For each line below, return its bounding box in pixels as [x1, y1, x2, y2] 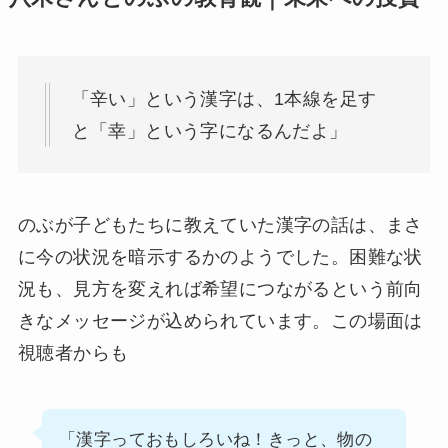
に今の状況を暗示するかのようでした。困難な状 [17, 247, 423, 268]
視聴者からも [17, 343, 129, 364]
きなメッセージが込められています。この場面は [17, 311, 423, 332]
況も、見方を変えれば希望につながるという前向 [17, 279, 423, 300]
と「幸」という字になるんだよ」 [71, 120, 348, 141]
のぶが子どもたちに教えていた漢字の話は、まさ [17, 215, 423, 236]
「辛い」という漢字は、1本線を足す [71, 88, 377, 109]
